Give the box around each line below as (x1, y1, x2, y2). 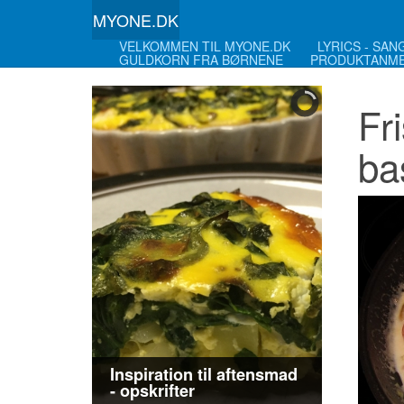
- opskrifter (110, 379, 195, 402)
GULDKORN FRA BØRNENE (119, 50, 283, 69)
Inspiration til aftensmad (110, 363, 298, 386)
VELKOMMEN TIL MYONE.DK (119, 37, 290, 55)
